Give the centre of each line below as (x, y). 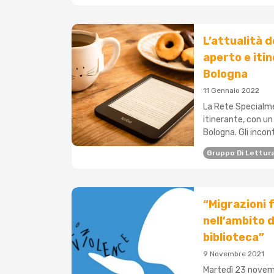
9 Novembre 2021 (234, 254)
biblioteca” (234, 238)
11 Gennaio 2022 (231, 91)
